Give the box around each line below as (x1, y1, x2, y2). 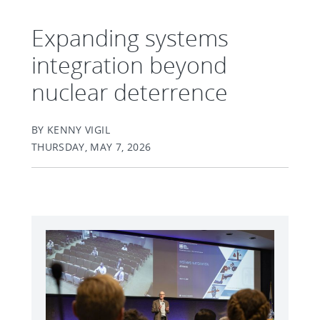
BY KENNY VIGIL (31, 123, 110, 136)
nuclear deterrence (31, 76, 228, 107)
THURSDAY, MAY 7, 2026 (31, 140, 151, 154)
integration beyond (31, 49, 227, 80)
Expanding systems (31, 22, 229, 53)
